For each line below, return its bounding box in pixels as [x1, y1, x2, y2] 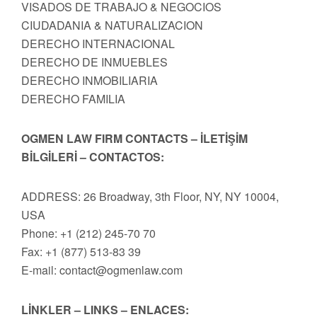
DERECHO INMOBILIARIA [21, 72, 158, 88]
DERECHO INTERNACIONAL [21, 35, 175, 52]
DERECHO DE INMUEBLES [21, 54, 168, 70]
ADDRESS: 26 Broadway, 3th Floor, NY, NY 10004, [21, 188, 279, 204]
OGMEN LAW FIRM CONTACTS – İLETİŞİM [21, 130, 248, 146]
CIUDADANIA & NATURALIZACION [21, 17, 203, 33]
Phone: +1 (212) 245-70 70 [21, 225, 156, 241]
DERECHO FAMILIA [21, 91, 125, 107]
